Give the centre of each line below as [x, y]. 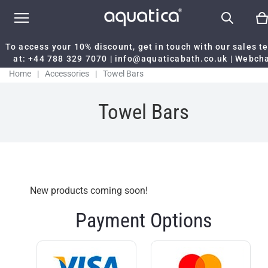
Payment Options [144, 220]
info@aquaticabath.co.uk [171, 59]
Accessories [67, 74]
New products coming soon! [89, 191]
